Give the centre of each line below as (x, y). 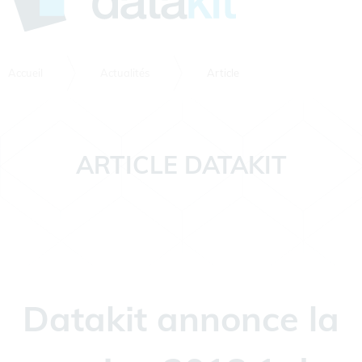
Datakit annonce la (181, 318)
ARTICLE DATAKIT (181, 164)
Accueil (25, 72)
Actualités (125, 72)
